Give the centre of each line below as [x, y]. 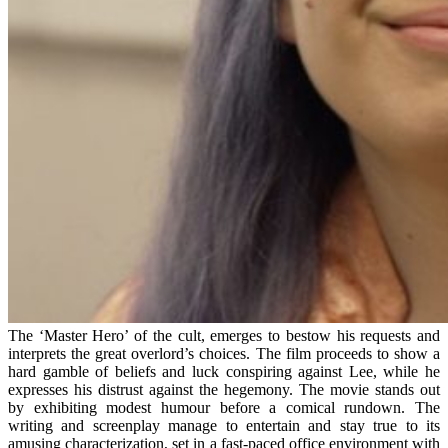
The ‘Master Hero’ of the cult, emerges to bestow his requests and [224, 335]
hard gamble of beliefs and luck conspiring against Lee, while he [224, 371]
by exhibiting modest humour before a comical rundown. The [224, 407]
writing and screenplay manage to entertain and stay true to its [224, 425]
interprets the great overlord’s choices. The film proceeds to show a [224, 353]
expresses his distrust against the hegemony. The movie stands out [224, 389]
